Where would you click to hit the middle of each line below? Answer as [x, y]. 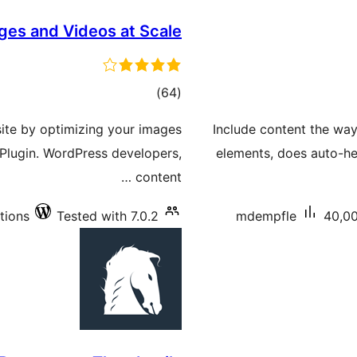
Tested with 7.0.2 [108, 216]
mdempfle [266, 216]
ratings [141, 116]
